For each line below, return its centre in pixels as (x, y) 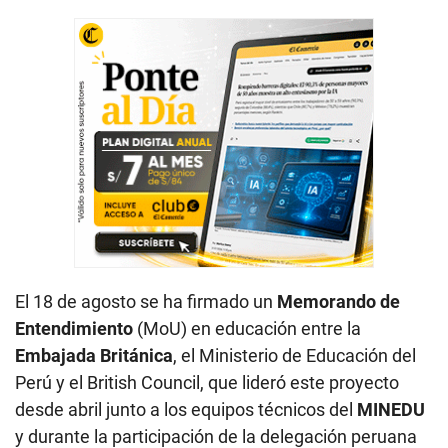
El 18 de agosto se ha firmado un (146, 301)
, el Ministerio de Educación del (294, 355)
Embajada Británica (94, 355)
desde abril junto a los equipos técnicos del (186, 409)
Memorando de (338, 301)
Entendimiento (74, 328)
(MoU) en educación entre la (247, 328)
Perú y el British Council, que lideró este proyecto (207, 382)
